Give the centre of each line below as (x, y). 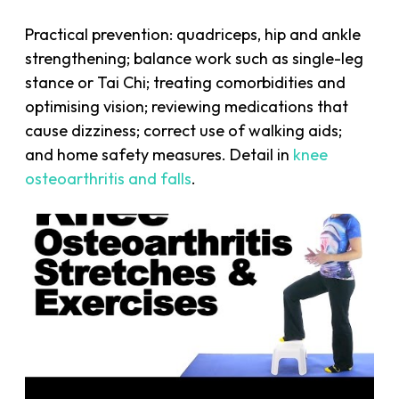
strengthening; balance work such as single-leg (195, 58)
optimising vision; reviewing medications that (187, 106)
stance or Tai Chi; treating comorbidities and (186, 82)
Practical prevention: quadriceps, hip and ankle (193, 34)
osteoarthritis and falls (109, 178)
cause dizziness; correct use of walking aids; (184, 130)
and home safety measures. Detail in (159, 154)
